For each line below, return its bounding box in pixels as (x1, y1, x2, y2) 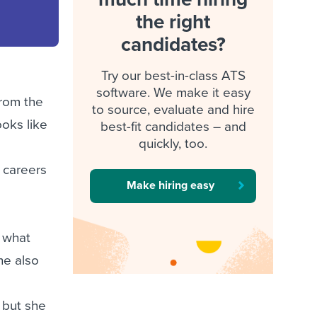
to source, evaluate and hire (91, 102, 255, 117)
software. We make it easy (96, 85, 250, 100)
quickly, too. (139, 136, 208, 151)
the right (136, 10, 211, 34)
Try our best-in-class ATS (100, 68, 246, 83)
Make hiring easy (126, 178, 214, 192)
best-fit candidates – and (100, 119, 246, 134)
